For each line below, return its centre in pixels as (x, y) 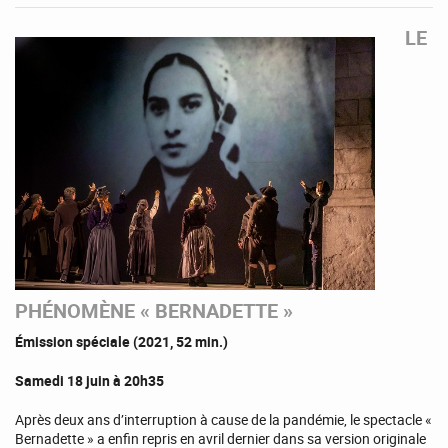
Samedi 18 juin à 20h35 (89, 380)
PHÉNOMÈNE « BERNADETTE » (154, 311)
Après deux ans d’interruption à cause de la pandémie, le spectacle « (223, 419)
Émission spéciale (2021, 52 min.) (121, 341)
